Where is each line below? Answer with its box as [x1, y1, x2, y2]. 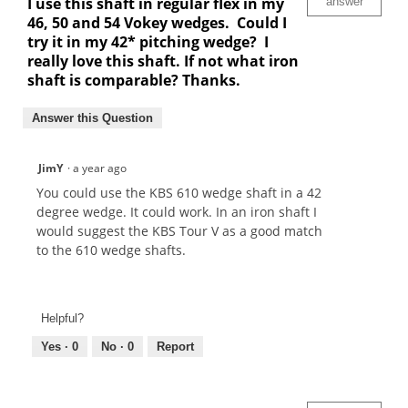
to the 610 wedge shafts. [36, 240, 186, 259]
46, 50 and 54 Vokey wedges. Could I [27, 12, 287, 33]
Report [157, 340, 194, 354]
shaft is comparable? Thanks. [27, 69, 244, 90]
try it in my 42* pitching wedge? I [27, 31, 269, 52]
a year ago [73, 159, 132, 176]
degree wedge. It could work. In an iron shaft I [36, 202, 317, 220]
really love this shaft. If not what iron [27, 50, 299, 71]
